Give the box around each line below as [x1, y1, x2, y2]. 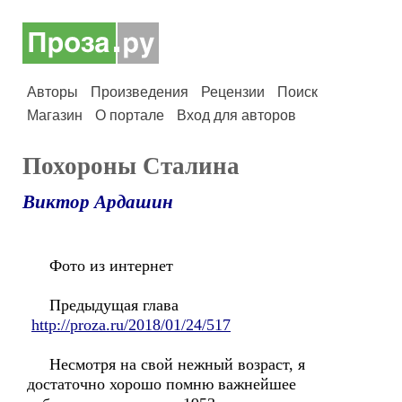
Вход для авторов [177, 108, 296, 123]
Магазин [27, 108, 83, 123]
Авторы [27, 84, 78, 100]
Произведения [91, 84, 188, 100]
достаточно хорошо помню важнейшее [27, 375, 296, 393]
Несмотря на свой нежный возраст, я [27, 355, 305, 373]
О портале [95, 108, 164, 123]
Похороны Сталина [22, 153, 240, 179]
